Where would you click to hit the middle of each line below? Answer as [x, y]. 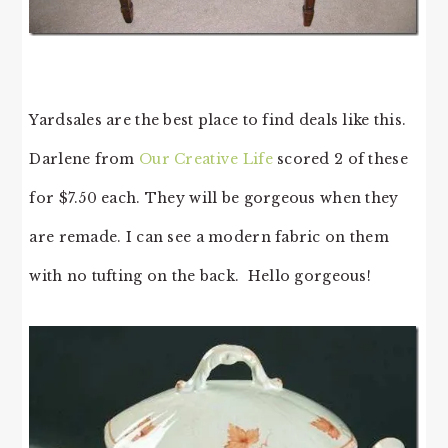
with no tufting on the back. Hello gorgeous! [200, 276]
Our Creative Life [206, 159]
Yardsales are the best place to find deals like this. [220, 120]
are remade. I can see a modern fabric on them [209, 237]
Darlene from [84, 159]
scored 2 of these [340, 159]
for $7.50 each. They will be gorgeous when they [214, 198]
